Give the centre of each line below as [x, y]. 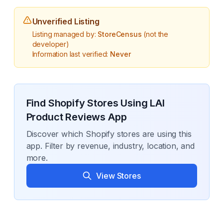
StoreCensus [120, 34]
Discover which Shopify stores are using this [109, 134]
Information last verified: [71, 54]
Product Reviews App [76, 117]
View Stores [118, 176]
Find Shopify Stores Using [88, 103]
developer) [51, 44]
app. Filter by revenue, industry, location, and [110, 146]
